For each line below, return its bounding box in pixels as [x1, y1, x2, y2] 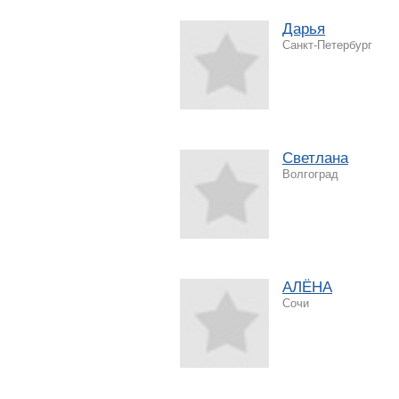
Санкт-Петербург [282, 37, 372, 52]
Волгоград [282, 167, 338, 181]
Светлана [282, 149, 348, 167]
